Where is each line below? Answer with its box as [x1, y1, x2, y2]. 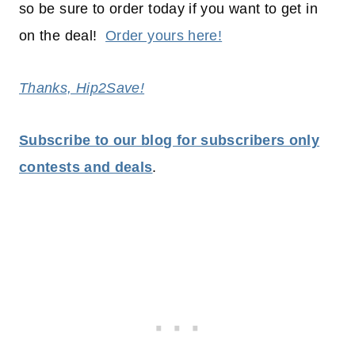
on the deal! [19, 28, 106, 44]
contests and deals [19, 159, 153, 176]
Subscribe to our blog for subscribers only [19, 132, 320, 149]
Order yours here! [105, 28, 223, 44]
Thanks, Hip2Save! [19, 80, 145, 97]
